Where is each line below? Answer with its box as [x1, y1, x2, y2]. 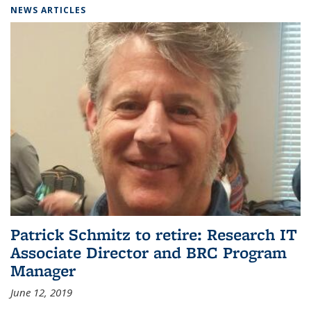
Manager [10, 259, 76, 281]
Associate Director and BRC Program [10, 241, 287, 263]
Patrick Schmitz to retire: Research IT [10, 223, 297, 245]
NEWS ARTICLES [10, 3, 86, 16]
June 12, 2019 [10, 285, 72, 299]
